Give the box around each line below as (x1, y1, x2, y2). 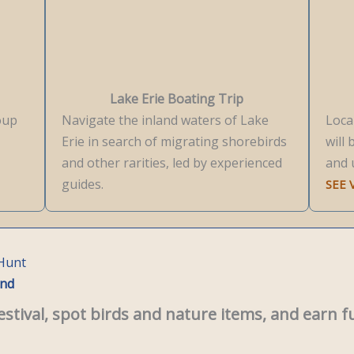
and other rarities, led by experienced (62, 154, 283, 171)
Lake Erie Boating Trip (110, 90, 244, 107)
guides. (62, 175, 104, 193)
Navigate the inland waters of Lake (62, 111, 269, 129)
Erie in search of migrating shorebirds (62, 133, 288, 150)
